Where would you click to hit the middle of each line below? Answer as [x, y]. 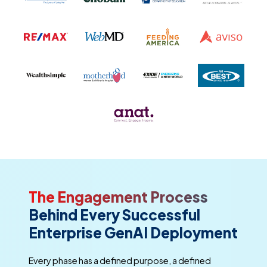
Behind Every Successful [114, 215]
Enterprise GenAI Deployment [133, 233]
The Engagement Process [118, 197]
